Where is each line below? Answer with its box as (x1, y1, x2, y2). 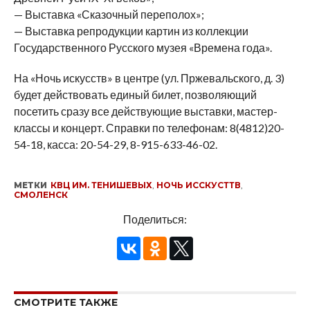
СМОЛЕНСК (13, 190, 68, 200)
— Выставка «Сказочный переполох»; (13, 8, 204, 21)
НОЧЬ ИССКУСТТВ (156, 180, 241, 190)
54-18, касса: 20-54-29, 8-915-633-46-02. (13, 138, 217, 151)
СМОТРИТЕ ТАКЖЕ (13, 296, 118, 309)
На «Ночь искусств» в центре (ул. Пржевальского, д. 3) (13, 71, 284, 84)
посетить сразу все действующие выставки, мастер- (13, 104, 277, 118)
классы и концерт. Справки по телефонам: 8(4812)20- (13, 121, 284, 134)
